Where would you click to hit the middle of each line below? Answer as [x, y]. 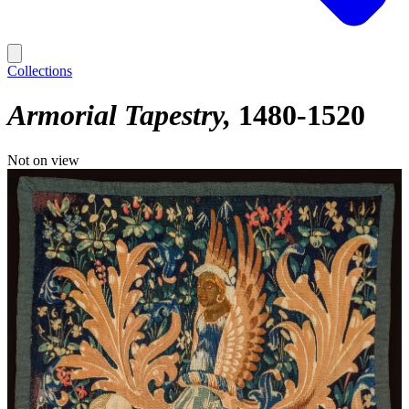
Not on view [43, 160]
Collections [40, 71]
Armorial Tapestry [115, 115]
